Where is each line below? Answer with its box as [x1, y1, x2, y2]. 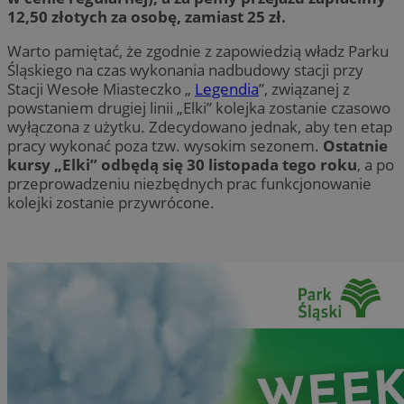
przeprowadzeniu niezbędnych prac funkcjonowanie [7, 173, 372, 195]
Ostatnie [323, 135, 388, 157]
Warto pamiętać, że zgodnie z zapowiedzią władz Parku [7, 41, 389, 62]
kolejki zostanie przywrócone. [7, 192, 215, 214]
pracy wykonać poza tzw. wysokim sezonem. [7, 135, 323, 157]
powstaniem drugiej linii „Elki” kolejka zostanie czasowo [7, 97, 390, 119]
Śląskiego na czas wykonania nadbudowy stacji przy [7, 60, 363, 81]
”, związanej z [259, 78, 350, 100]
